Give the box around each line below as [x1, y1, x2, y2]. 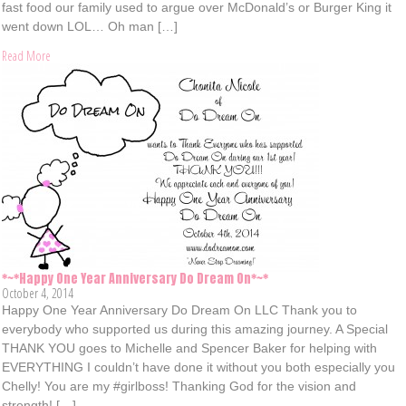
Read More [2, 47, 52, 64]
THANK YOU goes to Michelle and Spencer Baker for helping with [2, 341, 378, 355]
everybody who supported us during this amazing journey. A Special [2, 322, 389, 336]
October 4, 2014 [2, 285, 74, 302]
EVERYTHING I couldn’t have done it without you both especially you [2, 360, 396, 374]
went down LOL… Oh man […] [2, 19, 179, 34]
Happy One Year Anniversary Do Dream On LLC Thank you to [2, 303, 358, 317]
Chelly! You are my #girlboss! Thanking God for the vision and [2, 379, 357, 393]
